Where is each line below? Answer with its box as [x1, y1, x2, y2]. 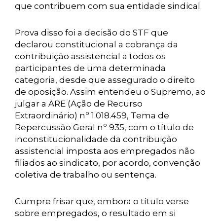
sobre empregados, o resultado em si [15, 208, 176, 218]
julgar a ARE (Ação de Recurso [15, 99, 143, 109]
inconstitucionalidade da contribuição [15, 134, 177, 144]
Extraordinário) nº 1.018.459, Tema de [15, 110, 169, 120]
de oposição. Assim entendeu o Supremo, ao [15, 87, 206, 97]
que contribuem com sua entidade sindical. [15, 1, 202, 11]
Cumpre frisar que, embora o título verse [15, 196, 189, 206]
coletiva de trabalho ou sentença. [15, 170, 156, 180]
